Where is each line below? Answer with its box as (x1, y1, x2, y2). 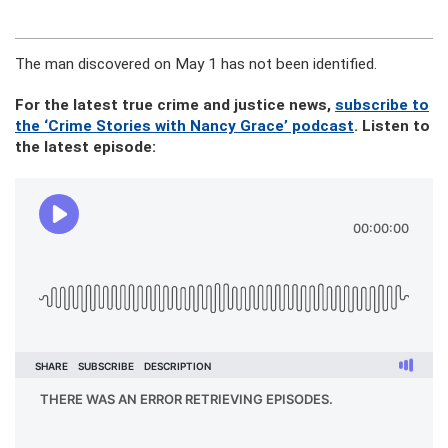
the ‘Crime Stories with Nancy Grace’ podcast (15, 117, 354, 135)
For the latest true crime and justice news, (15, 96, 335, 114)
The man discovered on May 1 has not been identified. (15, 55, 377, 73)
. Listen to (354, 117, 430, 135)
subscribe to (335, 96, 429, 114)
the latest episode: (15, 138, 156, 156)
